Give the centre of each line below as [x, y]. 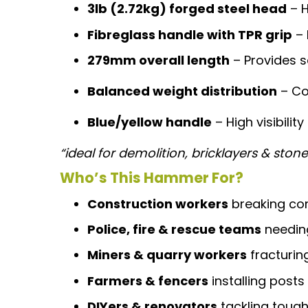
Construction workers [158, 203]
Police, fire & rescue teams [174, 229]
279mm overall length [158, 60]
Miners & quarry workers [167, 255]
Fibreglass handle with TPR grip [190, 34]
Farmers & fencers [148, 280]
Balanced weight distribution [182, 91]
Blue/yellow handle [150, 122]
